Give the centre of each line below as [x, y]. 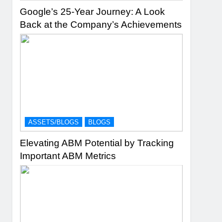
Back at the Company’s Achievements [101, 25]
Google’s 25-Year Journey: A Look [93, 12]
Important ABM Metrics [68, 156]
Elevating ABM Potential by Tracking [97, 143]
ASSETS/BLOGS [54, 122]
